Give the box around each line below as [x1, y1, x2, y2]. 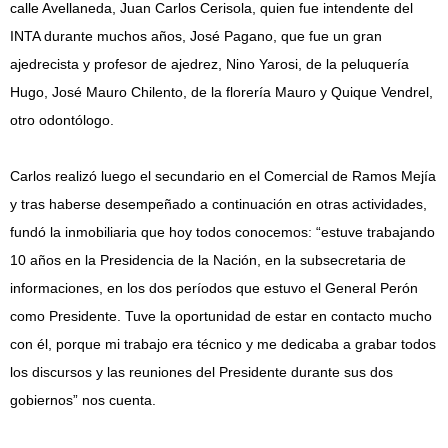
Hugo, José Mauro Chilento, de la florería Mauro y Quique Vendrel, [10, 84, 433, 100]
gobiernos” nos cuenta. [10, 392, 156, 408]
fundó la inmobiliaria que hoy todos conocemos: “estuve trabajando [10, 224, 435, 240]
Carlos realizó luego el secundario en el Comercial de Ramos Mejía [10, 168, 436, 184]
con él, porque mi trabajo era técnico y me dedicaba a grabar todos [10, 336, 436, 352]
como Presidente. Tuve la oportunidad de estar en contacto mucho [10, 308, 432, 324]
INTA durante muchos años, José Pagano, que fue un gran [10, 28, 382, 44]
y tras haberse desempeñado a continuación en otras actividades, [10, 196, 427, 212]
